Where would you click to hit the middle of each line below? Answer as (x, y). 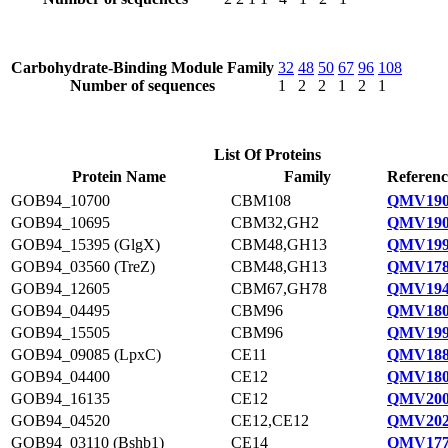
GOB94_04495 (60, 310)
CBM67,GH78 (279, 288)
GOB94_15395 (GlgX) (85, 244)
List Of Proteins (267, 154)
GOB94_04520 (60, 420)
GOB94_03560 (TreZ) (83, 266)
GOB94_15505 (60, 332)
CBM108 (261, 200)
